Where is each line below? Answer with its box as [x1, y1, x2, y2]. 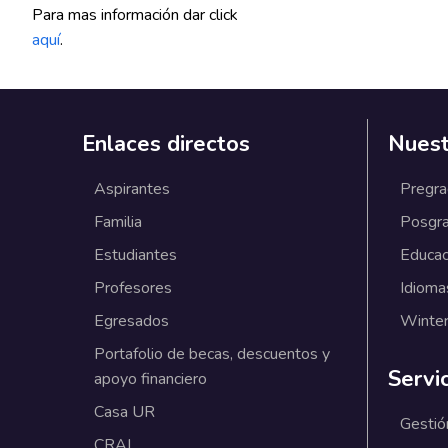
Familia [93, 211, 142, 234]
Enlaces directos [81, 129, 250, 160]
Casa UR [93, 401, 155, 424]
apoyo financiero [93, 368, 207, 391]
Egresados [93, 310, 169, 333]
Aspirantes [93, 178, 170, 201]
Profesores [93, 277, 172, 300]
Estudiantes [93, 244, 177, 267]
